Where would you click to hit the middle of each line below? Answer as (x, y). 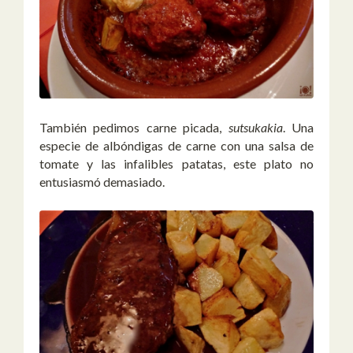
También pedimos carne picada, (134, 128)
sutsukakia (255, 128)
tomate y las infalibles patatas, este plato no (176, 164)
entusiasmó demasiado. (102, 182)
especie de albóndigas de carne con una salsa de (176, 146)
